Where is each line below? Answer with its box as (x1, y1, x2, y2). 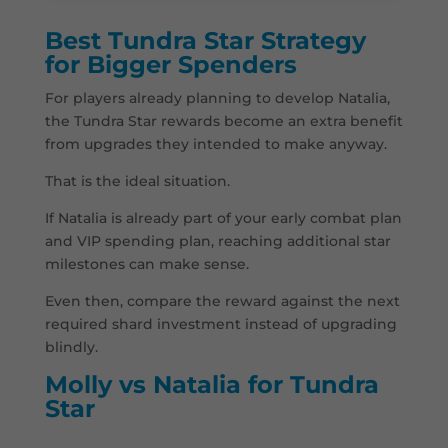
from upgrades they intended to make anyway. (44, 135, 387, 154)
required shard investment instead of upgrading (44, 315, 397, 334)
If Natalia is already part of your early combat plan (44, 209, 402, 228)
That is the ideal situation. (44, 172, 230, 191)
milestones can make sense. (44, 255, 249, 274)
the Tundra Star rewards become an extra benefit (44, 112, 403, 131)
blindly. (44, 338, 98, 357)
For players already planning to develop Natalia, (44, 89, 390, 108)
